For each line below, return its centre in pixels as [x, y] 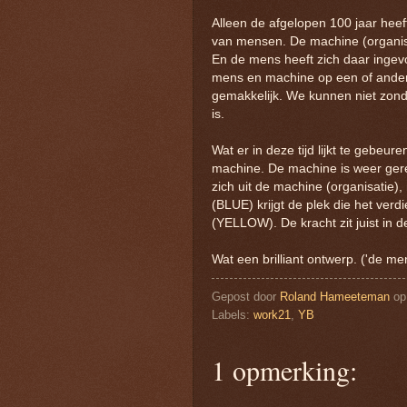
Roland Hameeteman [335, 296]
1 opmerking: [284, 369]
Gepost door [246, 296]
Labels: [233, 314]
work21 [272, 314]
